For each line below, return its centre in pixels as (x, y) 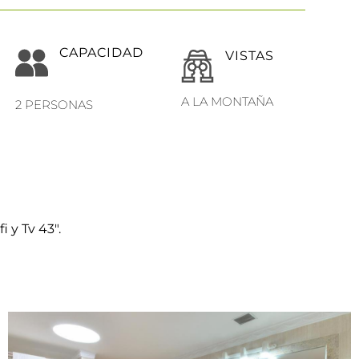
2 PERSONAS (54, 104)
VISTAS (249, 55)
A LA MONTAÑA (227, 101)
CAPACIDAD (102, 52)
